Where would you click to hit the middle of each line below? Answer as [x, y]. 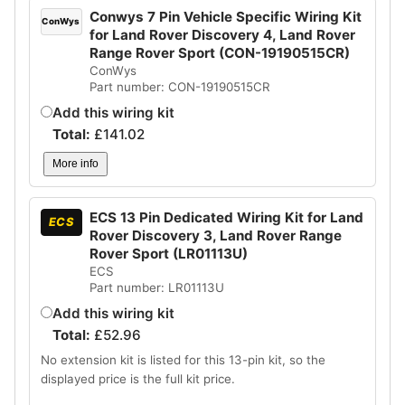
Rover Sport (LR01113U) [168, 253]
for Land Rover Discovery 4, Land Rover [222, 34]
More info [75, 164]
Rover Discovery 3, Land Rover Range [215, 235]
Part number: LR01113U [156, 287]
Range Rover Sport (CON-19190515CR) [219, 52]
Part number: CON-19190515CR [179, 86]
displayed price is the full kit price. [137, 379]
